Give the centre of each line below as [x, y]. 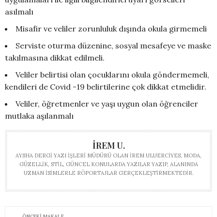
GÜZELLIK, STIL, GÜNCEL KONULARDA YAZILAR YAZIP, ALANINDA [108, 164]
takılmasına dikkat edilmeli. [55, 57]
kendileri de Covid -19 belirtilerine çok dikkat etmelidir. [106, 86]
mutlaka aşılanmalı [39, 116]
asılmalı [19, 11]
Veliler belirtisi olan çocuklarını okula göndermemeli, [112, 74]
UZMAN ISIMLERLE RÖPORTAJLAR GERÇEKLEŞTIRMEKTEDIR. [108, 173]
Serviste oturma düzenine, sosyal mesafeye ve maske [113, 45]
